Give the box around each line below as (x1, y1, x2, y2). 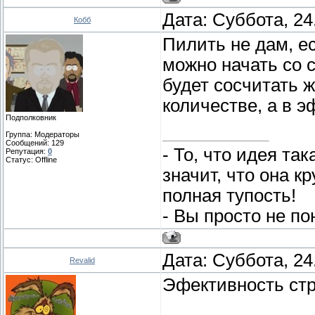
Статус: (6, 155, 35, 165)
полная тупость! (162, 185, 296, 205)
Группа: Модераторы (6, 130, 79, 139)
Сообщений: (6, 139, 51, 148)
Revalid (70, 256, 95, 265)
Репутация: (6, 147, 48, 156)
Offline (35, 155, 57, 165)
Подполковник (6, 113, 56, 122)
